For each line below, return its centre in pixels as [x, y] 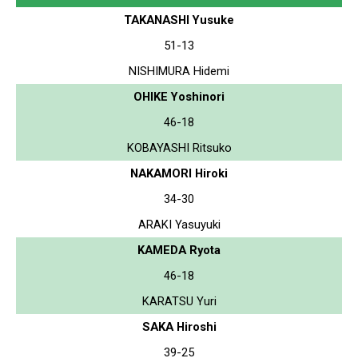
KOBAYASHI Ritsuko [179, 147]
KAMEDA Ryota [179, 250]
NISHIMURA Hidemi [179, 71]
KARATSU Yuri [179, 301]
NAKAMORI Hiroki [179, 173]
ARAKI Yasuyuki [179, 224]
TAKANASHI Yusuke [179, 20]
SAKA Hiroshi [179, 326]
